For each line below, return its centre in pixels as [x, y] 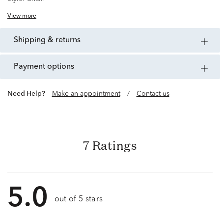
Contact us [153, 94]
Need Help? [29, 94]
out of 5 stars [79, 200]
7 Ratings [110, 146]
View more [22, 16]
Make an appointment [86, 94]
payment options [46, 67]
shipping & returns [49, 41]
